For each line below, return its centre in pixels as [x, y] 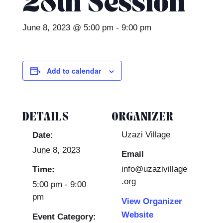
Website [137, 215]
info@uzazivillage [154, 169]
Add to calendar [74, 71]
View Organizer [152, 201]
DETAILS [46, 117]
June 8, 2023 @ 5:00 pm [68, 28]
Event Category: [64, 217]
